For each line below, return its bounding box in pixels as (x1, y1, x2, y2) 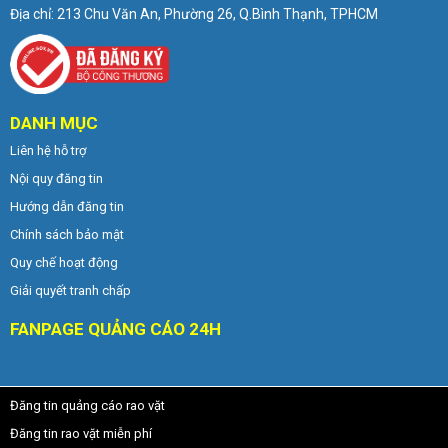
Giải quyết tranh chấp (10, 282, 131, 298)
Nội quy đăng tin (10, 170, 103, 186)
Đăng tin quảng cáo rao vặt (10, 397, 165, 413)
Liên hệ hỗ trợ (10, 142, 86, 158)
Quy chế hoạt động (10, 254, 118, 270)
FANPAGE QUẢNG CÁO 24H (10, 318, 221, 339)
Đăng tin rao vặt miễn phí (10, 425, 152, 441)
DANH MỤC (10, 112, 98, 133)
